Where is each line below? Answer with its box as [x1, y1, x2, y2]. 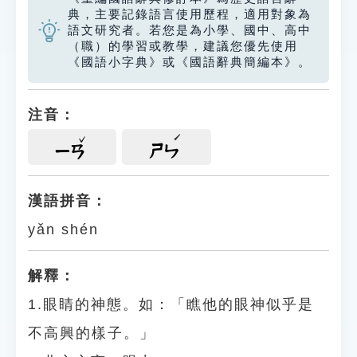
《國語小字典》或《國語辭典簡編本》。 [68, 56, 312, 69]
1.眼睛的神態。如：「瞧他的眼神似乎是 [28, 296, 314, 312]
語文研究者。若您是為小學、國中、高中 [68, 24, 312, 37]
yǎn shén [28, 222, 99, 237]
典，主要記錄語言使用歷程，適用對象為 [68, 8, 312, 21]
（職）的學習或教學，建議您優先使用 [68, 40, 298, 53]
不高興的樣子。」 [28, 325, 155, 341]
